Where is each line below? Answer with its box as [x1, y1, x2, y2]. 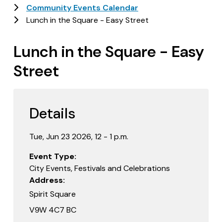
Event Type [29, 151, 74, 162]
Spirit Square [29, 188, 78, 199]
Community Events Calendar [26, 2, 138, 13]
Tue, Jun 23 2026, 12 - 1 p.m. [29, 131, 128, 142]
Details [29, 104, 75, 123]
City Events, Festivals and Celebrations [29, 163, 170, 173]
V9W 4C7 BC [29, 204, 78, 215]
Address [29, 174, 63, 185]
